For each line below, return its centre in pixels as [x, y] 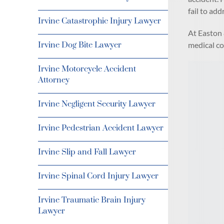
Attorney [54, 80]
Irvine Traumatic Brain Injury [92, 200]
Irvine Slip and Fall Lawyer [87, 152]
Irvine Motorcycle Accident [87, 69]
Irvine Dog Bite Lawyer [80, 45]
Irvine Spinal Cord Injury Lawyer [98, 176]
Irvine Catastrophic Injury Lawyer [99, 21]
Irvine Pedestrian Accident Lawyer [101, 128]
